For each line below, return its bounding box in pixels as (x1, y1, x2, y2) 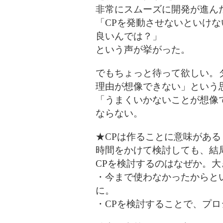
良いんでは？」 (96, 31, 162, 41)
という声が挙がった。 (96, 44, 190, 55)
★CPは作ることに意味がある (96, 131, 221, 142)
